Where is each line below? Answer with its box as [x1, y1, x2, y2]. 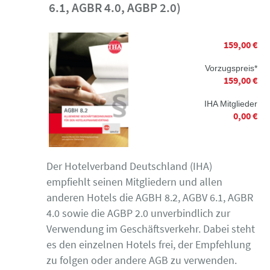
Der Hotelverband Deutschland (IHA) [46, 159, 212, 173]
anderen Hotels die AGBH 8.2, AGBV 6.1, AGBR [46, 190, 253, 204]
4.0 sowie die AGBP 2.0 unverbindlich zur [46, 206, 230, 220]
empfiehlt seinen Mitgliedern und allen [46, 174, 222, 189]
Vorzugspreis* [204, 63, 257, 73]
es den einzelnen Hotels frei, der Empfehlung [46, 237, 251, 251]
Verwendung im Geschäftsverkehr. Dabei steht [46, 221, 255, 236]
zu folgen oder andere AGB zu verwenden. [46, 253, 237, 267]
